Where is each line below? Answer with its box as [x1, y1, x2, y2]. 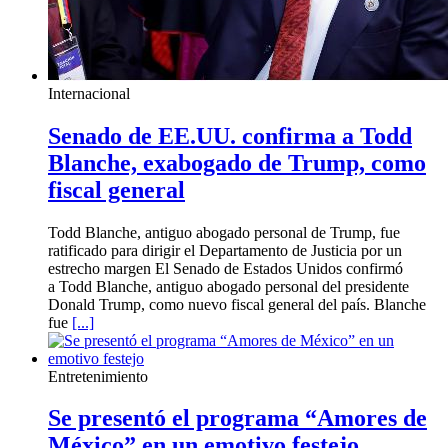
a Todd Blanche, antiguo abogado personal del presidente [48, 277, 409, 295]
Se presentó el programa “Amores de [48, 405, 427, 432]
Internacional [48, 84, 130, 102]
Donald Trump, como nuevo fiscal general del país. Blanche [48, 295, 426, 313]
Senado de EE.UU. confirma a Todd [48, 122, 412, 149]
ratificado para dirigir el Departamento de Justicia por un [48, 241, 402, 259]
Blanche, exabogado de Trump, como [48, 149, 426, 176]
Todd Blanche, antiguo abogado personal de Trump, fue [48, 223, 400, 241]
